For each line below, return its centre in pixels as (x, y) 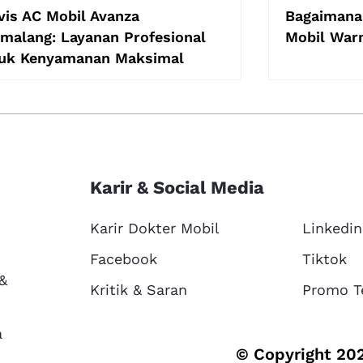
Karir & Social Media (177, 187)
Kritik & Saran (138, 289)
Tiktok (324, 258)
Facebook (123, 258)
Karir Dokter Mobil (154, 228)
